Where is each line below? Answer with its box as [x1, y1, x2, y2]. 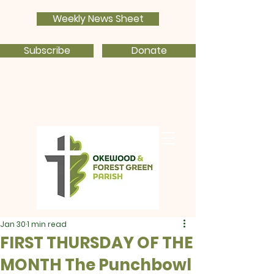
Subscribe [23, 43, 70, 57]
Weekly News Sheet [52, 12, 144, 26]
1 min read [27, 219, 67, 229]
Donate [131, 43, 167, 57]
